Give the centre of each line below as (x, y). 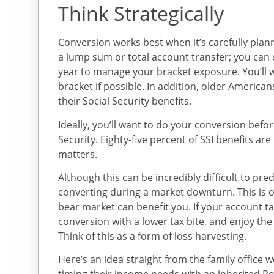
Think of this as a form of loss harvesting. (152, 236)
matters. (78, 154)
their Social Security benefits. (125, 101)
